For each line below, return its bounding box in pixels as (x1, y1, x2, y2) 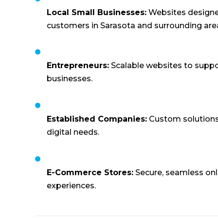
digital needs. (47, 127, 99, 137)
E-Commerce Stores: (47, 167, 133, 177)
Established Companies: (47, 114, 147, 124)
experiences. (47, 181, 96, 190)
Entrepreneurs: (47, 61, 109, 71)
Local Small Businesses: (47, 7, 146, 17)
